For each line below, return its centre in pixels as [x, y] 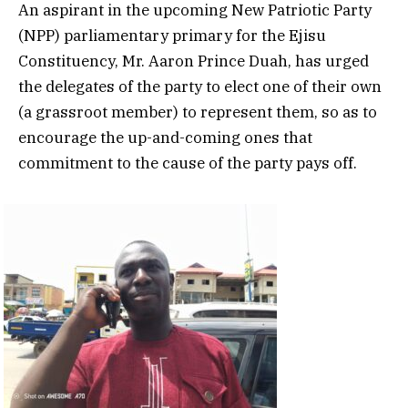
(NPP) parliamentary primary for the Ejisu [172, 35]
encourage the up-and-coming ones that [165, 137]
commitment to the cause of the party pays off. [188, 163]
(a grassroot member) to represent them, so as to [198, 112]
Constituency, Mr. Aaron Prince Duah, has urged [194, 61]
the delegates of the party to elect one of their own [200, 86]
